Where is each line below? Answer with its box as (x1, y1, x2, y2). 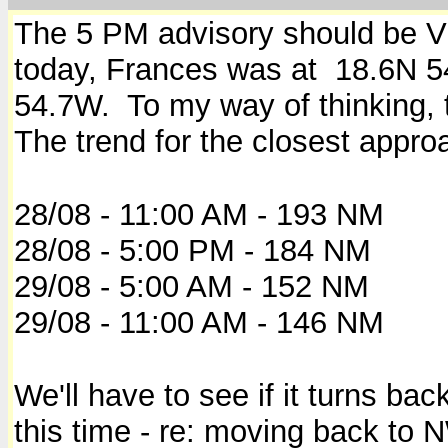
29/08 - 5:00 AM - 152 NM (14, 269, 369, 305)
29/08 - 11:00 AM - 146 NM (14, 305, 384, 341)
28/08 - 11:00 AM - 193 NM (14, 197, 384, 233)
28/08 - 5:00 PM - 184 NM (14, 233, 371, 269)
